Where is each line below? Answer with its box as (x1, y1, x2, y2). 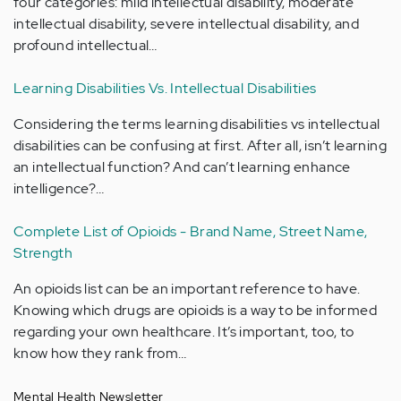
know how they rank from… (13, 343, 187, 363)
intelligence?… (13, 178, 105, 198)
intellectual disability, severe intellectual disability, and (13, 13, 359, 33)
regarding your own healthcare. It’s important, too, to (13, 321, 354, 341)
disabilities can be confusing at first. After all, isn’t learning (13, 135, 387, 155)
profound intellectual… (13, 35, 158, 55)
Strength (13, 243, 73, 262)
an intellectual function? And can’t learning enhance (13, 157, 351, 176)
